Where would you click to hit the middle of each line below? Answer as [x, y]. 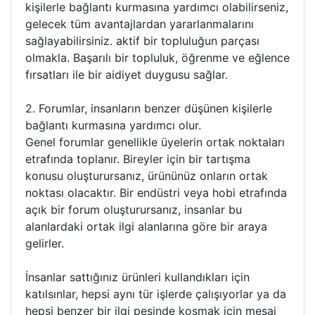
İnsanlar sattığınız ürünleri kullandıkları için [137, 277]
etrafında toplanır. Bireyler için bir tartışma [138, 159]
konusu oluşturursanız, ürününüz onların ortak [147, 176]
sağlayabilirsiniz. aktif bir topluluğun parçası [142, 41]
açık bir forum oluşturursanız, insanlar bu [134, 210]
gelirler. [45, 243]
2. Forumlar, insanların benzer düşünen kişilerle [149, 108]
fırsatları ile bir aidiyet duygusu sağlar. [127, 75]
